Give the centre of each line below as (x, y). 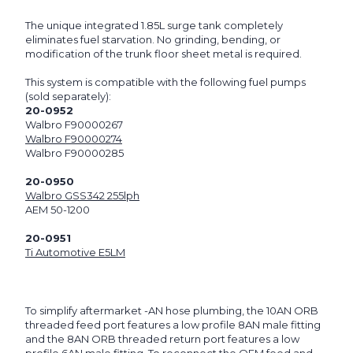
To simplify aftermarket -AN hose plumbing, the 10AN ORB (172, 311)
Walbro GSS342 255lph (82, 196)
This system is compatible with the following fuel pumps (165, 82)
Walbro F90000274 (74, 139)
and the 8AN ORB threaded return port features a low (162, 339)
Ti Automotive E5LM (75, 253)
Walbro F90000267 (74, 125)
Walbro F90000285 (74, 153)
